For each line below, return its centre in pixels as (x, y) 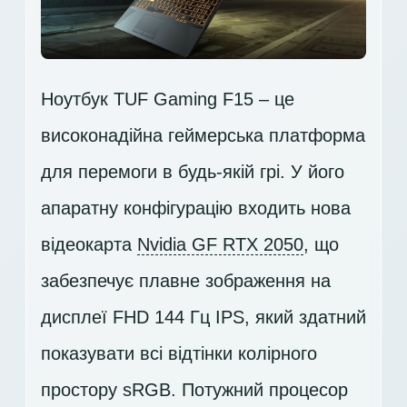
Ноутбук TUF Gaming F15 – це (168, 99)
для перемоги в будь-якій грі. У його (193, 172)
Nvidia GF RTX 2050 (220, 245)
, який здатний (305, 318)
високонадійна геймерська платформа (203, 136)
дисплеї (77, 318)
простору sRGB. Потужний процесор (194, 390)
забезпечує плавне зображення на (186, 281)
